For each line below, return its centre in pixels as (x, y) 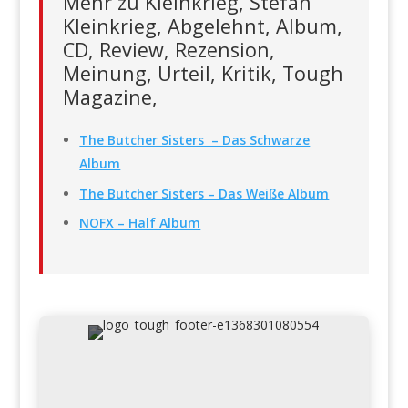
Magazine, (110, 97)
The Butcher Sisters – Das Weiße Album (204, 193)
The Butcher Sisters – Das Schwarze (195, 140)
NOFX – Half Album (140, 222)
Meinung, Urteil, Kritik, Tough (203, 73)
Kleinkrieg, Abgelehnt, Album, (202, 26)
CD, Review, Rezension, (168, 50)
